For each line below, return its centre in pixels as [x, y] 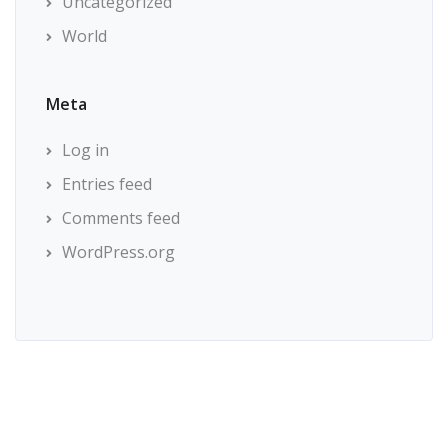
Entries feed [107, 184]
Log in [85, 150]
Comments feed [121, 218]
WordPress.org [118, 252]
